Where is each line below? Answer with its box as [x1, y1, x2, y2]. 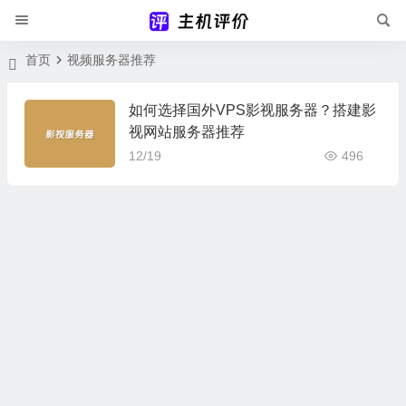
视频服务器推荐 [67, 53, 157, 67]
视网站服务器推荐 [128, 124, 245, 140]
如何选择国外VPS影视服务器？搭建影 [128, 102, 376, 118]
